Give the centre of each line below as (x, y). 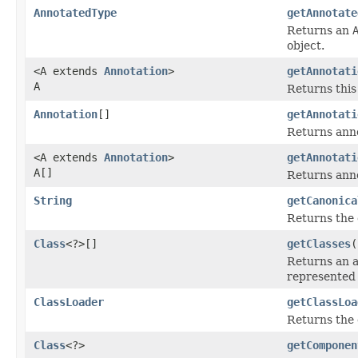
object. (306, 45)
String (53, 200)
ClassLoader (69, 302)
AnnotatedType (75, 12)
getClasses (319, 243)
